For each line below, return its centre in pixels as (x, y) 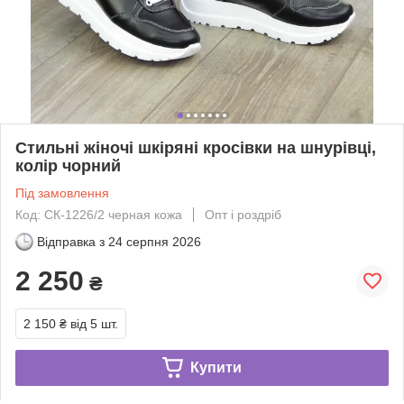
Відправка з (71, 241)
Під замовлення (62, 193)
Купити (216, 367)
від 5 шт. (94, 323)
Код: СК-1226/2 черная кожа (99, 214)
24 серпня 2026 (155, 241)
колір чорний (68, 165)
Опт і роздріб (243, 214)
